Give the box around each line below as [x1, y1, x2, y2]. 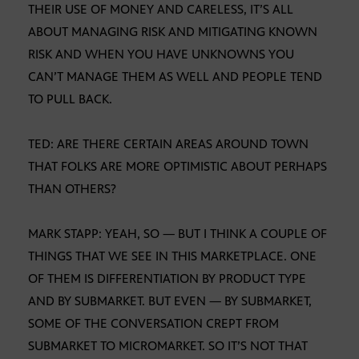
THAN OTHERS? [28, 181, 116, 197]
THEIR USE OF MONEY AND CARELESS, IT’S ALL [28, 2, 293, 18]
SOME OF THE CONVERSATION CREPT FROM [28, 316, 279, 332]
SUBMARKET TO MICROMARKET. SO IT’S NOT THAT [28, 338, 308, 354]
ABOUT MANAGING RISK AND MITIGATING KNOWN [28, 24, 317, 40]
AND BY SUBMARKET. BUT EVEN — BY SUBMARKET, [28, 293, 312, 309]
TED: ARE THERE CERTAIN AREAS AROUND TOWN [28, 136, 309, 152]
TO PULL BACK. [28, 91, 112, 107]
